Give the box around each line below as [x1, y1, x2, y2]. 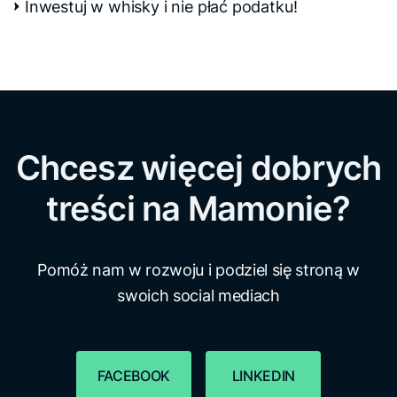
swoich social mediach [117, 285, 280, 305]
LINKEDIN [231, 366, 295, 385]
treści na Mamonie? [46, 187, 351, 229]
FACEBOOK [97, 366, 170, 385]
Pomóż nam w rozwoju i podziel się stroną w [37, 260, 360, 279]
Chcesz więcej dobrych [15, 146, 382, 188]
